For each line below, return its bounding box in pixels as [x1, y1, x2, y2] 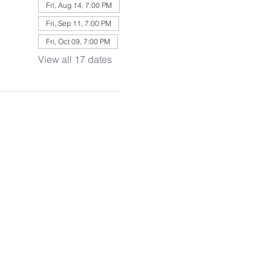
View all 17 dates [38, 53, 112, 65]
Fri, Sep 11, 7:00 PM [45, 19, 111, 28]
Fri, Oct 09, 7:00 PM [45, 37, 110, 46]
